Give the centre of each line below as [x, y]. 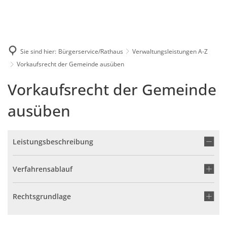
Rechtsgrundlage [42, 196]
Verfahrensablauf [43, 169]
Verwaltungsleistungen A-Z [170, 51]
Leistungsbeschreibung [53, 142]
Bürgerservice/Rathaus [91, 51]
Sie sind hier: [38, 51]
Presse [177, 6]
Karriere [136, 6]
